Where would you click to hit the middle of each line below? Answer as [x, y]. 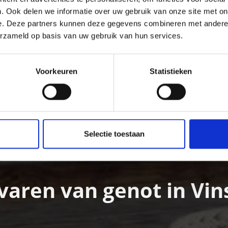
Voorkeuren [56, 71]
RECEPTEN [141, 134]
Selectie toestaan [114, 134]
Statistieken [171, 71]
